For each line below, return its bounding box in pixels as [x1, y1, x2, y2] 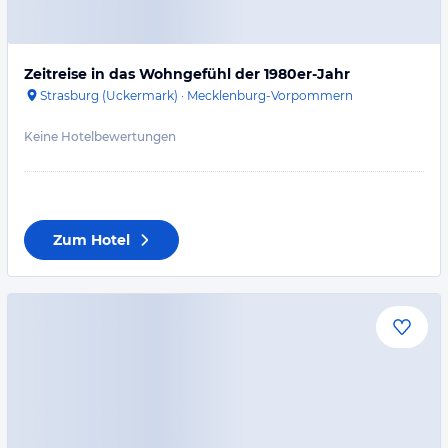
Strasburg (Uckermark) [40, 88, 178, 103]
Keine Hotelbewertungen [24, 129, 176, 144]
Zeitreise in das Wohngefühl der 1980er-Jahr [24, 65, 350, 83]
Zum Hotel [53, 231, 130, 249]
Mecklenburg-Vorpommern [187, 88, 353, 103]
